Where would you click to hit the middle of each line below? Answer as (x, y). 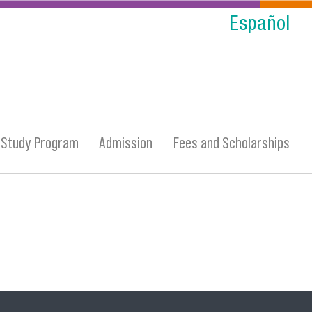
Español (259, 26)
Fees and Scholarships (232, 142)
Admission (126, 142)
